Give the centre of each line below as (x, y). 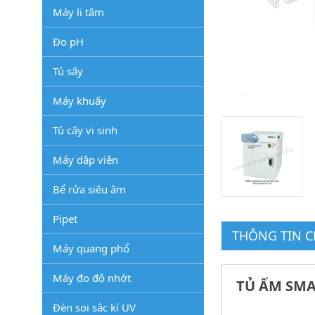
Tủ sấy (68, 71)
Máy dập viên (85, 160)
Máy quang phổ (91, 248)
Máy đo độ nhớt (92, 278)
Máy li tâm (78, 12)
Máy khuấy (79, 101)
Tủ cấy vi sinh (85, 130)
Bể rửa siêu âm (89, 189)
